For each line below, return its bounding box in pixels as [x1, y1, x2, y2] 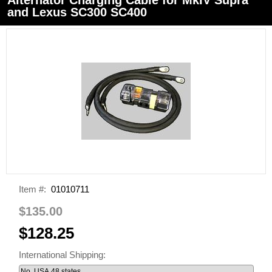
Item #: [18, 183, 46, 194]
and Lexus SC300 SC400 [7, 5, 147, 19]
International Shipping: [18, 249, 108, 260]
